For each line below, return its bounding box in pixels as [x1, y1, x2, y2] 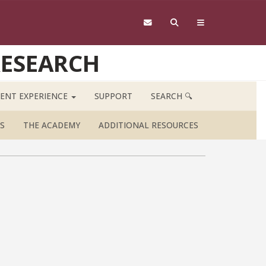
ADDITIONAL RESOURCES [99, 119, 199, 131]
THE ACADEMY [23, 119, 80, 131]
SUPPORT [94, 90, 133, 102]
